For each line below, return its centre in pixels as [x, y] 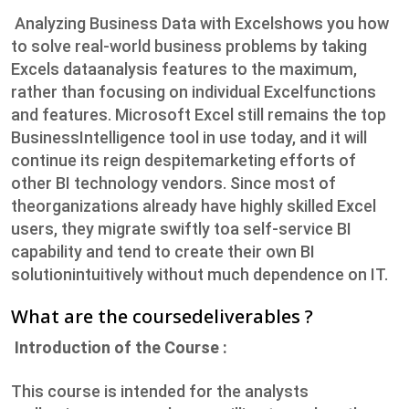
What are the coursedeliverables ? [162, 317]
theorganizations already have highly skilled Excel [194, 206]
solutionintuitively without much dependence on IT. [199, 275]
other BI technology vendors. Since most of [173, 184]
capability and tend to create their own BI [163, 252]
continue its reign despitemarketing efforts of [184, 161]
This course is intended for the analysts [160, 391]
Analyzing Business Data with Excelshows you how [200, 24]
